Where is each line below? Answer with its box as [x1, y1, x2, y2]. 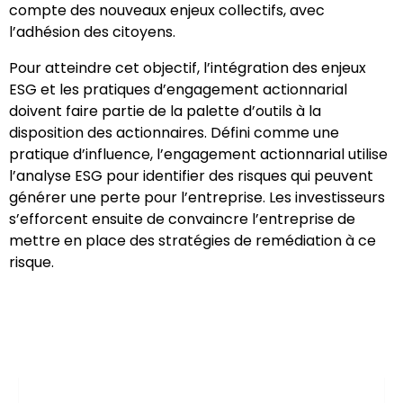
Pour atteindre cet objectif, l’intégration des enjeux [9, 58, 366, 78]
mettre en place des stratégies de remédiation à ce [9, 230, 376, 251]
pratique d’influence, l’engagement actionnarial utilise [9, 144, 388, 165]
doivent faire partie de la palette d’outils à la [9, 101, 321, 121]
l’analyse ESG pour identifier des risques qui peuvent [9, 166, 373, 186]
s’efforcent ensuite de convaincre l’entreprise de [9, 209, 355, 229]
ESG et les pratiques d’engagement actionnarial [9, 79, 347, 100]
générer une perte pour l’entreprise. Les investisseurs [9, 187, 385, 208]
